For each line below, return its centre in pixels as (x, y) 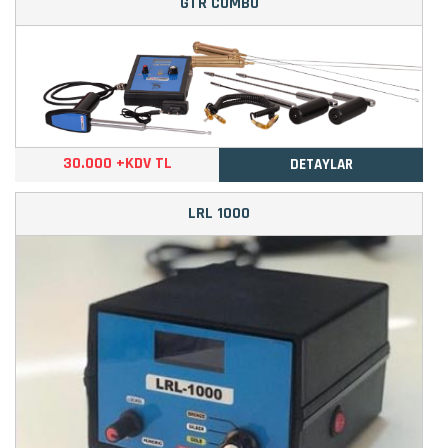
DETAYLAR (321, 164)
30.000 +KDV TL (117, 163)
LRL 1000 (219, 213)
